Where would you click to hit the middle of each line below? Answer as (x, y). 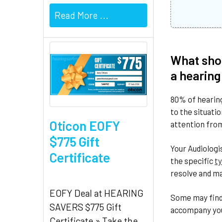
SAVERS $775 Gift (85, 207)
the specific (193, 161)
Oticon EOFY (85, 126)
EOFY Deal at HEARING (96, 193)
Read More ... (82, 15)
